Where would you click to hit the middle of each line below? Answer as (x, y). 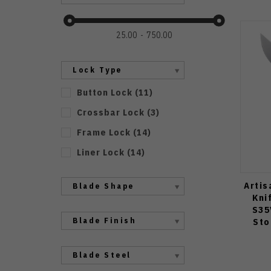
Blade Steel (102, 255)
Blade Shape (103, 186)
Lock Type (97, 70)
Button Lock (104, 92)
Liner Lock (100, 152)
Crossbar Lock (110, 112)
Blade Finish (104, 220)
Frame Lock (103, 132)
